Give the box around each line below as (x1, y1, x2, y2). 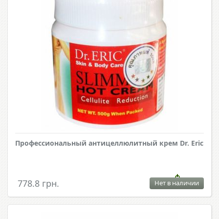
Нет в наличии (154, 178, 199, 188)
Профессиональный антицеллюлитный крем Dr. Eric (15, 138, 203, 148)
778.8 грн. (18, 177, 59, 190)
